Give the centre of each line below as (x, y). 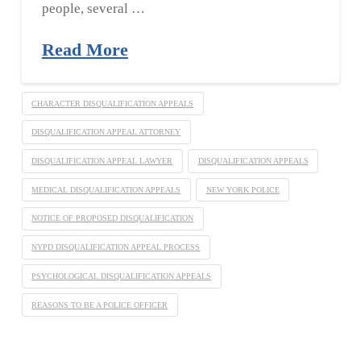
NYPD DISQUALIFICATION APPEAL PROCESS (116, 247)
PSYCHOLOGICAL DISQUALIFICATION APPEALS (122, 276)
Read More (85, 50)
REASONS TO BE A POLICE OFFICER (100, 305)
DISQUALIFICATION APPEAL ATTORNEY (106, 132)
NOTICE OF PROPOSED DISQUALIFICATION (113, 218)
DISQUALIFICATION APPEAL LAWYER (102, 161)
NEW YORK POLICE (243, 189)
